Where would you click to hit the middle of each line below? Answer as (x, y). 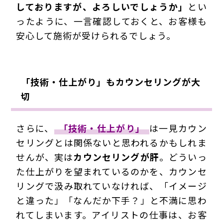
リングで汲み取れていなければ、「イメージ (111, 186)
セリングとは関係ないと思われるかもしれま (111, 143)
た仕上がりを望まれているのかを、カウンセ (111, 171)
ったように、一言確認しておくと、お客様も (111, 21)
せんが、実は (45, 157)
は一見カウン (178, 128)
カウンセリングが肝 (116, 157)
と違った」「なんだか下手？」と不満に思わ (111, 200)
